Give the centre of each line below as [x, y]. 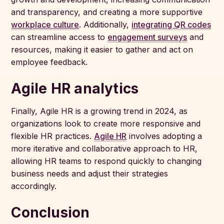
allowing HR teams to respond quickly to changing [106, 161]
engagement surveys [147, 37]
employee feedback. [49, 62]
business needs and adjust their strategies [90, 173]
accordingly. [34, 186]
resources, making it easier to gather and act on [102, 49]
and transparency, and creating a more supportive [107, 12]
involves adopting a [164, 136]
